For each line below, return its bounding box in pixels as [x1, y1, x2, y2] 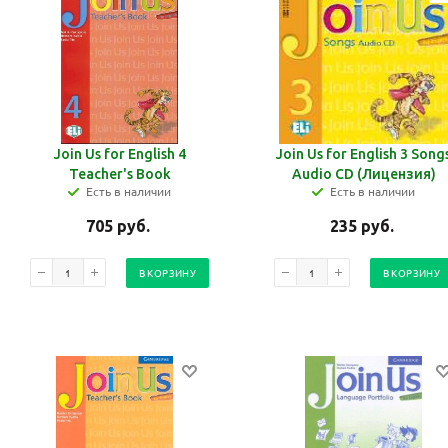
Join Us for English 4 [53, 146, 186, 163]
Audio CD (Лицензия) [291, 166, 436, 183]
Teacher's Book [68, 166, 171, 183]
